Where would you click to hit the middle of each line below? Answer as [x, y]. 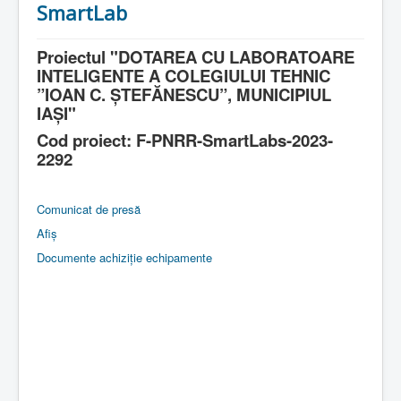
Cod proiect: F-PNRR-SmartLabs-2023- [185, 140]
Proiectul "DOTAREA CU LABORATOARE [196, 56]
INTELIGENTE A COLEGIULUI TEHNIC [183, 75]
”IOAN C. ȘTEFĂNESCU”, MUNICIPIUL [184, 94]
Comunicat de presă [89, 209]
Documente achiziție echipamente [124, 257]
